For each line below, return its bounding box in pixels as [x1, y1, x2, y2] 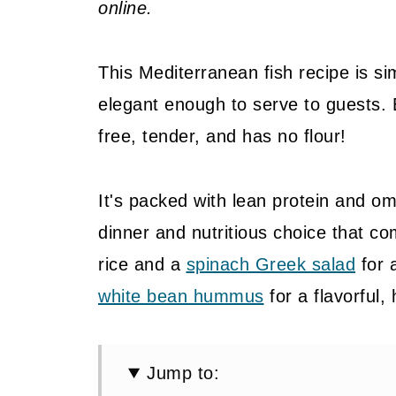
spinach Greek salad [186, 255, 355, 274]
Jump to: [147, 363, 220, 383]
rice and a [98, 255, 187, 274]
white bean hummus [98, 286, 264, 306]
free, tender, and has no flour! [98, 126, 346, 146]
